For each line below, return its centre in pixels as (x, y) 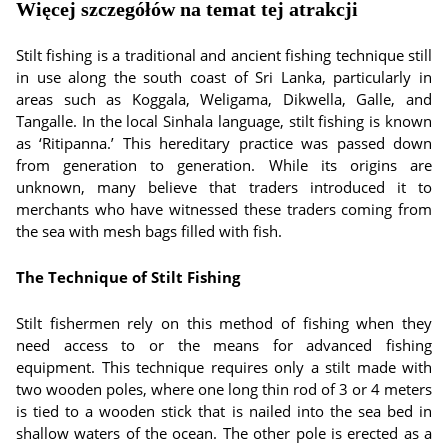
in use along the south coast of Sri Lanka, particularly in (224, 77)
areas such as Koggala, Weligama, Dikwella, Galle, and (224, 99)
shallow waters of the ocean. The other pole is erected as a (224, 433)
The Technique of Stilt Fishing (128, 277)
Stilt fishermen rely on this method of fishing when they (224, 323)
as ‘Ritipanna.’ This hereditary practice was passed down (224, 143)
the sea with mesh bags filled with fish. (149, 231)
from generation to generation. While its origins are (224, 165)
